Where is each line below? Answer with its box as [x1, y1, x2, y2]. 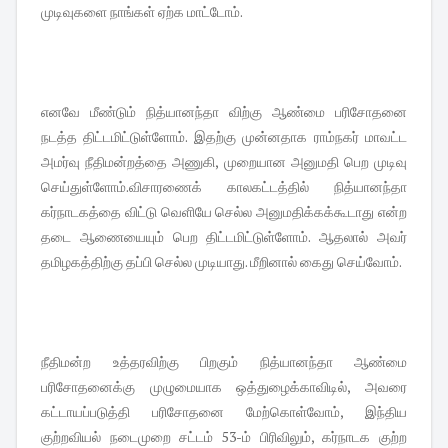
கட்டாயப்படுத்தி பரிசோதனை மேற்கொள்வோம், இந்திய [41, 402, 407, 422]
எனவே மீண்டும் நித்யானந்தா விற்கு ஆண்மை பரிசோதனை [41, 102, 407, 122]
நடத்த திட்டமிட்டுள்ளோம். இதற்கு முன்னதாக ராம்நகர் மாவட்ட [41, 127, 407, 147]
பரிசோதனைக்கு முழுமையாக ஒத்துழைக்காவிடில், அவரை [41, 377, 407, 397]
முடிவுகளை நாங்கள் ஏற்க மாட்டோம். [41, 2, 245, 22]
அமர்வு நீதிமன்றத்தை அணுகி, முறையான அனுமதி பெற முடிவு [41, 152, 407, 172]
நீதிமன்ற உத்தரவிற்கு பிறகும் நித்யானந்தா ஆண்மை [41, 352, 407, 372]
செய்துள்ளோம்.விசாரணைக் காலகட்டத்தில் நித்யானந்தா [41, 177, 407, 197]
